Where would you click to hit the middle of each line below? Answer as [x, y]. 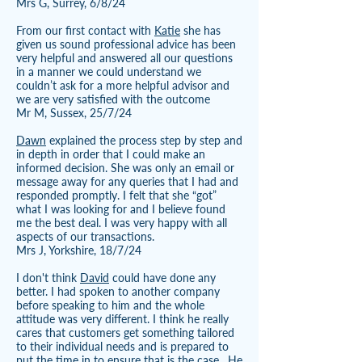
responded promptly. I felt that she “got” [116, 195]
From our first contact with [85, 30]
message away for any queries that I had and [127, 181]
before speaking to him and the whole [110, 305]
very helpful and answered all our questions [124, 58]
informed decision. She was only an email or [125, 168]
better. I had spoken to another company [118, 291]
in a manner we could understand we [109, 72]
